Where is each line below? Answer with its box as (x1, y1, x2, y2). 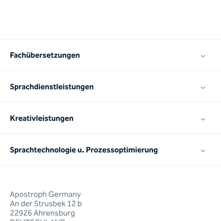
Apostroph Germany (10, 189, 81, 199)
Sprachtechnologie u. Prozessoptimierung (10, 145, 158, 154)
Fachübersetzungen (10, 50, 80, 60)
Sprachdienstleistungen (10, 82, 94, 91)
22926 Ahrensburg (10, 208, 75, 218)
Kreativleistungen (10, 113, 74, 123)
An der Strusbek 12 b (10, 199, 82, 208)
